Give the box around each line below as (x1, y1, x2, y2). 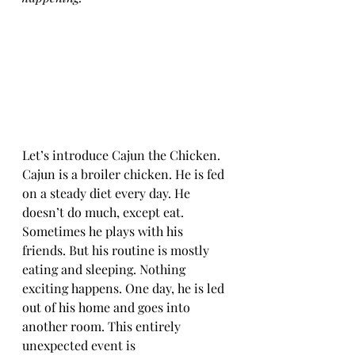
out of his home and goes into (22, 299, 193, 315)
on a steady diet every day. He (22, 185, 193, 201)
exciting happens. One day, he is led (22, 280, 227, 296)
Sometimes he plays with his (22, 223, 186, 239)
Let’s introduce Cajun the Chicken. (22, 147, 223, 163)
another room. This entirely (22, 318, 184, 334)
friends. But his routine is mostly (22, 242, 212, 258)
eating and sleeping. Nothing (22, 261, 189, 277)
